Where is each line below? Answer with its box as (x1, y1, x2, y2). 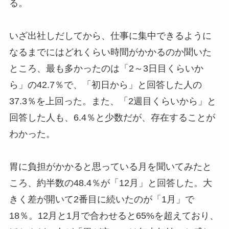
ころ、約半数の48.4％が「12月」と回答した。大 (9, 177, 212, 188)
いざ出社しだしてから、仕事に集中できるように (9, 30, 212, 41)
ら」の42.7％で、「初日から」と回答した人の (9, 79, 202, 90)
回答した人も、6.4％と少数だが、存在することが (9, 112, 215, 123)
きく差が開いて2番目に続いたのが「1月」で (9, 194, 194, 204)
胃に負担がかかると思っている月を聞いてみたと (9, 161, 212, 172)
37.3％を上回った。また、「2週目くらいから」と (9, 96, 216, 106)
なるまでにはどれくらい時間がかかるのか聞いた (9, 47, 212, 57)
